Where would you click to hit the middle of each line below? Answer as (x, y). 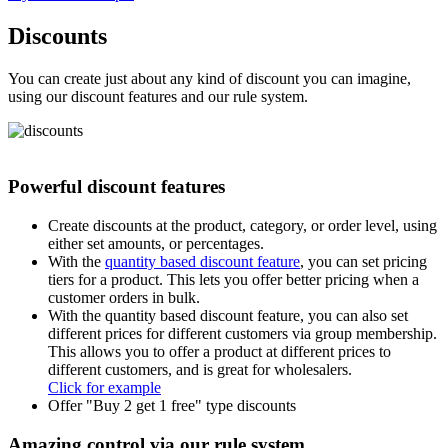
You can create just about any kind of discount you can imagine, (209, 78)
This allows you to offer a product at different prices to (219, 351)
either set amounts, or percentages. (156, 243)
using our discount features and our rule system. (158, 96)
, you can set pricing (363, 261)
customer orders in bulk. (124, 297)
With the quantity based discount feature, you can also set (228, 315)
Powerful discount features (116, 187)
